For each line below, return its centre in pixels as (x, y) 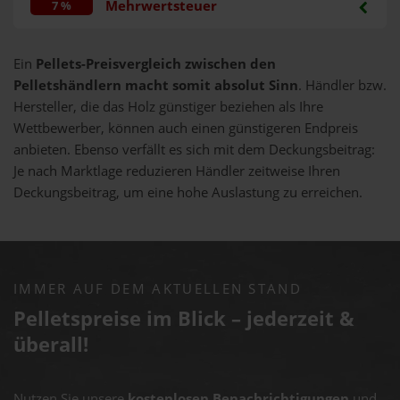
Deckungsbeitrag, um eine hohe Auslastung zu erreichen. (188, 193)
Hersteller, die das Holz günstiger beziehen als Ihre (168, 107)
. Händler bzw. (342, 86)
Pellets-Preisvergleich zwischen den (156, 64)
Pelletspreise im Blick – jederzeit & (184, 319)
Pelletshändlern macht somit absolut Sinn (156, 86)
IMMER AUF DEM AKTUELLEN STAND (158, 289)
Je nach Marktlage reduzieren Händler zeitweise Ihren (177, 171)
